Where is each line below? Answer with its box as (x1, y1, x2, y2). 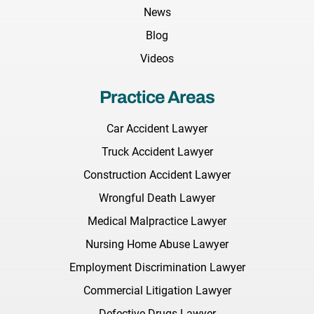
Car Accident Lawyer (107, 122, 207, 136)
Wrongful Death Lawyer (99, 191, 215, 205)
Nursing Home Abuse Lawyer (86, 238, 228, 252)
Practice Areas (100, 88, 214, 107)
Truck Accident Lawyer (101, 145, 213, 159)
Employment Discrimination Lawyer (69, 261, 245, 275)
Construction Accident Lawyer (83, 168, 231, 182)
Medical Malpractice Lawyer (88, 214, 226, 228)
